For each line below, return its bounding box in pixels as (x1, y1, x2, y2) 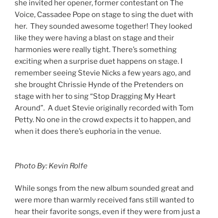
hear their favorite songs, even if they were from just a (15, 207, 200, 217)
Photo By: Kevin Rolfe (15, 161, 88, 170)
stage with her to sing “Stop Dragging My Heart (15, 92, 176, 101)
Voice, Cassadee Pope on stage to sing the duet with (15, 10, 193, 19)
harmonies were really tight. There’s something (15, 45, 177, 54)
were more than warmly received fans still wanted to (15, 196, 194, 205)
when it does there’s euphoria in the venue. (15, 127, 161, 136)
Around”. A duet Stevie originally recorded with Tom (15, 104, 194, 113)
